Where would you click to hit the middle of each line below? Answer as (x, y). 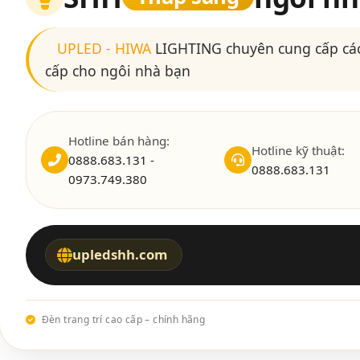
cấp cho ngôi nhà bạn (117, 70)
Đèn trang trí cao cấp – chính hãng (122, 319)
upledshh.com (119, 255)
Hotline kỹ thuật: (298, 150)
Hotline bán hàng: (119, 140)
